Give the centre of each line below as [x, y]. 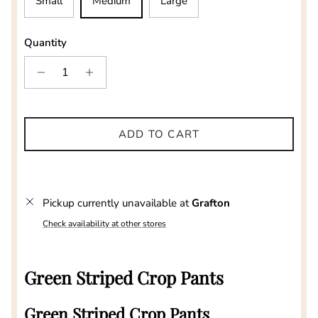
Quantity [45, 43]
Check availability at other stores [104, 224]
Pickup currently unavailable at [117, 203]
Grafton [211, 203]
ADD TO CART [159, 134]
